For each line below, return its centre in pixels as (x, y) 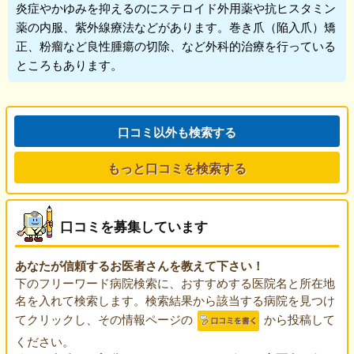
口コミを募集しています (134, 226)
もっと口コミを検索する (177, 168)
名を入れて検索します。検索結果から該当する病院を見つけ (175, 300)
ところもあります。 (69, 64)
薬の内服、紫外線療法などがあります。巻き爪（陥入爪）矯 (176, 26)
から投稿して (298, 318)
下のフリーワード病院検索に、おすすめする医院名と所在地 (175, 282)
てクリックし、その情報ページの (105, 318)
